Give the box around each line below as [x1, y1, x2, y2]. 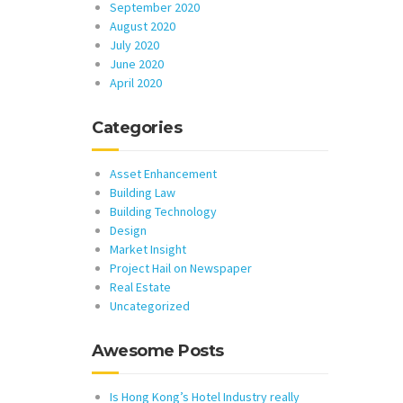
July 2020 [110, 37, 159, 53]
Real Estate [110, 279, 171, 295]
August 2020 [110, 18, 175, 34]
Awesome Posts [92, 341, 224, 361]
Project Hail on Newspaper [110, 260, 252, 276]
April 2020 [110, 75, 162, 91]
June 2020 [110, 56, 164, 72]
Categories [92, 118, 182, 138]
